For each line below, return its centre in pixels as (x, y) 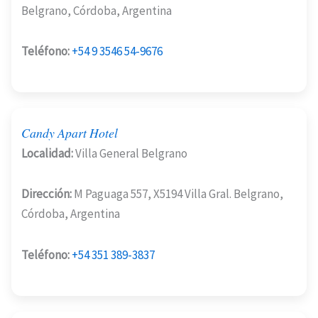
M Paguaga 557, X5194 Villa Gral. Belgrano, (177, 194)
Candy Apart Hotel (70, 133)
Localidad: (47, 153)
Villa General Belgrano (130, 153)
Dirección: (46, 194)
